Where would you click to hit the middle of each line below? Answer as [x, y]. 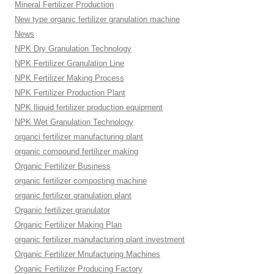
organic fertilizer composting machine [81, 181]
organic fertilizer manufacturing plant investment [100, 239]
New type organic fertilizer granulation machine [97, 19]
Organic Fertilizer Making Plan [68, 225]
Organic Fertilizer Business [63, 166]
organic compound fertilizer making [76, 151]
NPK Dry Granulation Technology [73, 49]
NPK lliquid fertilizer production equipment [89, 107]
